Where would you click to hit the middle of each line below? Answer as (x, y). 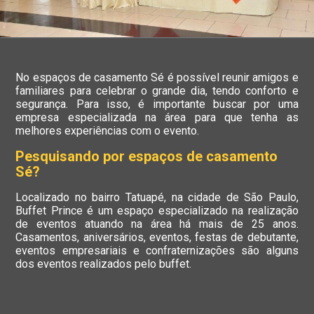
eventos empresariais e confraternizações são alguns (157, 251)
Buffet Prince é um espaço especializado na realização (157, 211)
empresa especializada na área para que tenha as (157, 118)
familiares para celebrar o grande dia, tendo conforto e (157, 91)
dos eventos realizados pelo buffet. (104, 264)
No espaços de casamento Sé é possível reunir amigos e (157, 78)
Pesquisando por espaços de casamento (147, 157)
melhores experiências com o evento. (108, 131)
